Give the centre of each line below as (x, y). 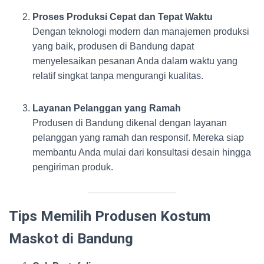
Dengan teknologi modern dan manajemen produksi (141, 32)
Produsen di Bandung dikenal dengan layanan (130, 123)
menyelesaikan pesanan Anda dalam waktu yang (135, 61)
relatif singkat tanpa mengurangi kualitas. (118, 76)
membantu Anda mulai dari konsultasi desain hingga (142, 152)
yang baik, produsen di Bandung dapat (113, 46)
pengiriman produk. (73, 167)
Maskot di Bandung (71, 239)
